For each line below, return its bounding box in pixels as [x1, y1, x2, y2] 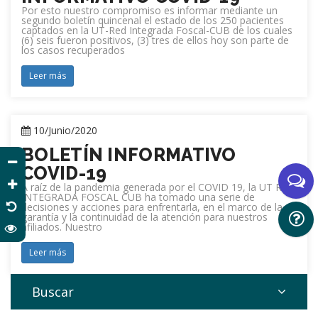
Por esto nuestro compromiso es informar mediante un [21, 4, 278, 17]
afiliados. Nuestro [21, 220, 102, 234]
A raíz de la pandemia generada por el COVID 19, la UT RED [21, 180, 295, 194]
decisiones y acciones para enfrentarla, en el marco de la [21, 200, 283, 214]
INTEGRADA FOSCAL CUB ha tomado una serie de [21, 190, 255, 204]
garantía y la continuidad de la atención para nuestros [21, 210, 268, 224]
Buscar [32, 283, 74, 300]
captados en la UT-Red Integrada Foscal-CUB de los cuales [21, 23, 292, 37]
